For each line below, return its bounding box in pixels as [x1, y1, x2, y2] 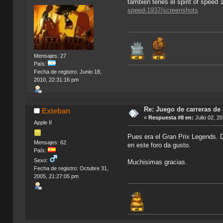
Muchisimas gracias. [127, 158, 188, 166]
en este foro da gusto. [127, 141, 191, 149]
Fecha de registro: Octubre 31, [33, 165, 109, 171]
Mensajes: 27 [33, 53, 66, 59]
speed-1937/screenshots [127, 6, 199, 14]
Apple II [33, 119, 52, 125]
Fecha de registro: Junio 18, [33, 69, 102, 75]
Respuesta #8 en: [148, 114, 194, 121]
